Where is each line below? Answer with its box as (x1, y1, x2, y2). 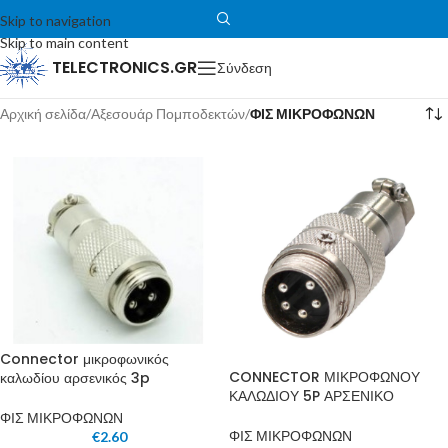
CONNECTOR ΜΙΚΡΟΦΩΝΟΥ (229, 367, 420, 387)
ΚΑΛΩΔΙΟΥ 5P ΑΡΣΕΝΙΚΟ (229, 386, 394, 406)
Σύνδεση (217, 59, 273, 76)
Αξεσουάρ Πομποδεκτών (91, 105, 245, 122)
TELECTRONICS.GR (52, 56, 198, 79)
